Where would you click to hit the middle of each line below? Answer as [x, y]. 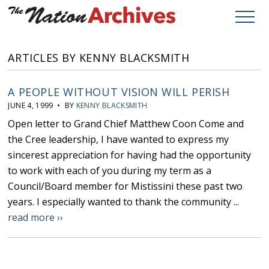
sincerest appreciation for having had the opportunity [130, 155]
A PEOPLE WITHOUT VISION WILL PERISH [119, 92]
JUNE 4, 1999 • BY [42, 106]
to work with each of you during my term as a [110, 171]
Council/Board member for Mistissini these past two [125, 186]
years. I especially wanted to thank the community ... [124, 202]
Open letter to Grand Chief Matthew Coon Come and [126, 124]
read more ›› [36, 218]
